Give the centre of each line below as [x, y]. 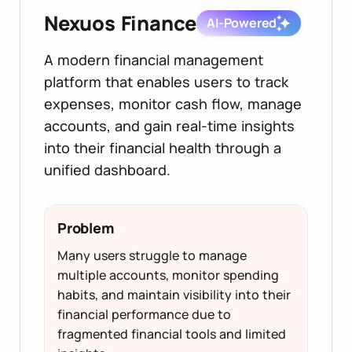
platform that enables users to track [166, 81]
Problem [86, 227]
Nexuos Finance [121, 23]
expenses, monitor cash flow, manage [173, 103]
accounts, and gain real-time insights [169, 125]
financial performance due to [144, 314]
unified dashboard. [107, 169]
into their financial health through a [163, 147]
